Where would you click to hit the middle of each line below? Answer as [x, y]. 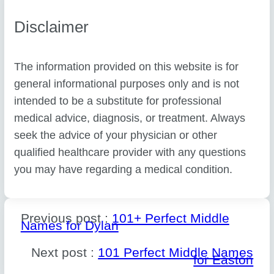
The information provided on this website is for [127, 66]
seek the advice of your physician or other [116, 135]
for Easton [224, 259]
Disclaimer [52, 27]
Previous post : [66, 218]
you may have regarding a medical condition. [124, 169]
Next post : [65, 252]
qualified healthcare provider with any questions [130, 152]
